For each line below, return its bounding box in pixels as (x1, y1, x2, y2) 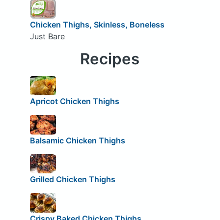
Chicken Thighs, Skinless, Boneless (29, 19, 165, 29)
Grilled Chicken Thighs (29, 174, 115, 185)
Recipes (80, 49, 140, 68)
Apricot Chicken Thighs (29, 96, 119, 107)
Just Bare (29, 31, 65, 41)
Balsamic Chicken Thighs (29, 135, 125, 145)
